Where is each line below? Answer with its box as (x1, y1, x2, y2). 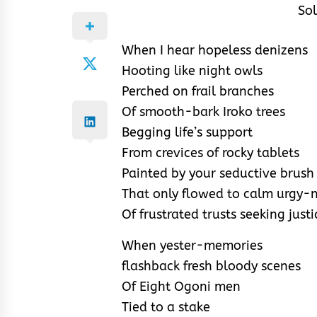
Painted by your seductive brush (122, 165, 314, 181)
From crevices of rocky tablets (122, 144, 299, 161)
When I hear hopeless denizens (122, 42, 308, 58)
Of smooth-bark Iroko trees (122, 103, 285, 120)
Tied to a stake (122, 299, 210, 315)
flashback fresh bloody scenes (122, 258, 301, 274)
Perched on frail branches (122, 83, 274, 99)
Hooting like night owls (122, 62, 263, 79)
